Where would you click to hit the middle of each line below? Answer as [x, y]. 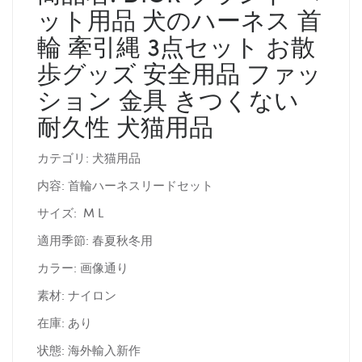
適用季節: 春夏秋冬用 [95, 240]
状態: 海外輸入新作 [89, 350]
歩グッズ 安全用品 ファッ [179, 73]
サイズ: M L [72, 213]
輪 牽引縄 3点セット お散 [176, 46]
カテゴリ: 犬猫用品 [89, 158]
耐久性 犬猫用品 [125, 126]
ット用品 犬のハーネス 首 [179, 20]
